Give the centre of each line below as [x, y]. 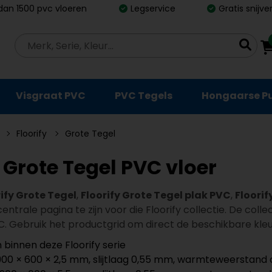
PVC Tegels [144, 96]
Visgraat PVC [51, 96]
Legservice [153, 8]
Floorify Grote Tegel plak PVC [156, 195]
